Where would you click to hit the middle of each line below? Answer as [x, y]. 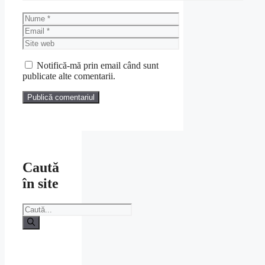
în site [41, 184]
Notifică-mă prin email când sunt [98, 65]
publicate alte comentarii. [69, 76]
